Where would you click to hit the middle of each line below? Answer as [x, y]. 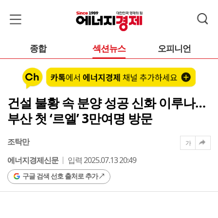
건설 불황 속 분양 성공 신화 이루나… [106, 102]
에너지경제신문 [33, 160]
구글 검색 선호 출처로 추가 [60, 176]
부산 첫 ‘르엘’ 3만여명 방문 [80, 118]
